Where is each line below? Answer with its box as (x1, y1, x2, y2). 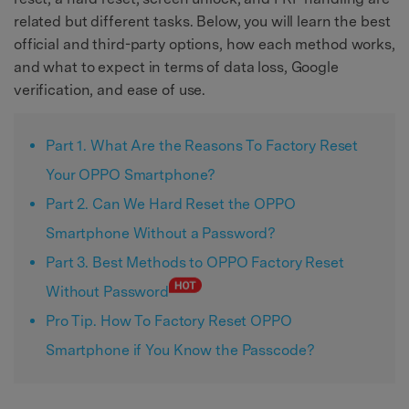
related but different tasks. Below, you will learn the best (14, 13, 391, 31)
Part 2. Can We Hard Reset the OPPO (46, 195, 296, 214)
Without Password (46, 283, 169, 301)
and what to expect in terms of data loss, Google (14, 58, 339, 77)
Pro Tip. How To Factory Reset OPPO (46, 312, 292, 330)
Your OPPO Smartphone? (46, 166, 216, 184)
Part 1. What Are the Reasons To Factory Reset (46, 137, 359, 155)
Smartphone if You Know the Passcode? (46, 341, 315, 360)
